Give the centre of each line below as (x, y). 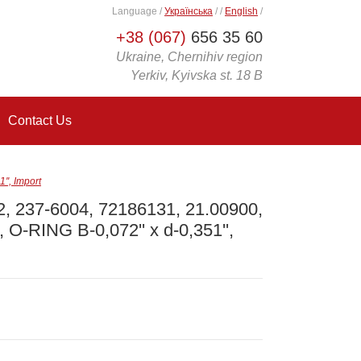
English (241, 11)
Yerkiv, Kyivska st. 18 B (197, 75)
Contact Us (40, 120)
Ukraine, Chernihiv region (189, 57)
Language (136, 11)
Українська (189, 11)
